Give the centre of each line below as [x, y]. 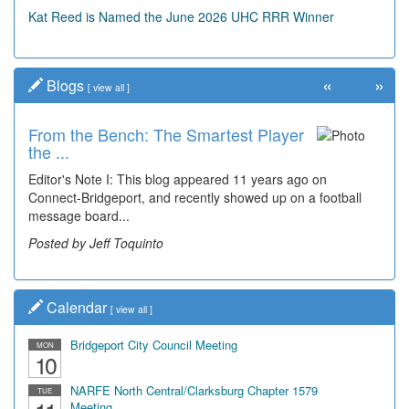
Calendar [77, 307]
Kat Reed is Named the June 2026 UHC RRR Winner [181, 16]
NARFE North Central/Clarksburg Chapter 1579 [194, 390]
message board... [79, 215]
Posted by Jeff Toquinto [96, 243]
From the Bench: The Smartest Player [166, 134]
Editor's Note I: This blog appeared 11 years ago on [178, 179]
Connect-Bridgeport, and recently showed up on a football [195, 197]
